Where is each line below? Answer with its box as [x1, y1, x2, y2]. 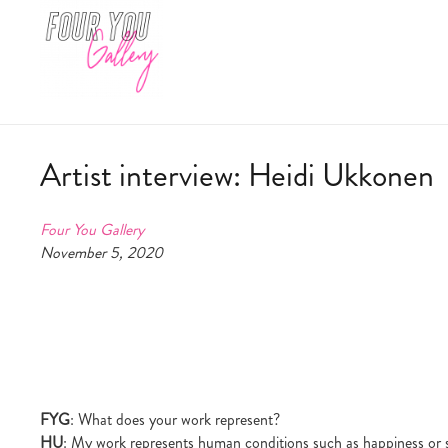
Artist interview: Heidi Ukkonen [40, 152, 434, 198]
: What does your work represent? [70, 408, 280, 431]
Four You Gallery [40, 218, 144, 241]
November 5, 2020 [40, 241, 163, 264]
